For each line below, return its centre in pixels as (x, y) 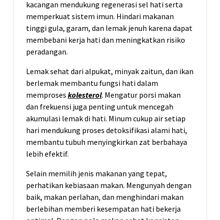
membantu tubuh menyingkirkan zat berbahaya (107, 142)
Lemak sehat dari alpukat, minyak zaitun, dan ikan (110, 71)
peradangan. (47, 52)
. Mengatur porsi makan (141, 95)
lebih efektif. (47, 154)
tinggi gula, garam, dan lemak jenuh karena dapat (109, 28)
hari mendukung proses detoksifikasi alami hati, (107, 130)
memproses (47, 95)
